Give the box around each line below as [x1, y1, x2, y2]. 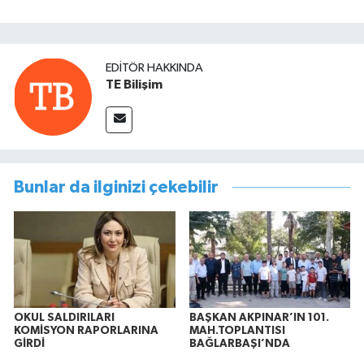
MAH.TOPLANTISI [188, 324, 285, 336]
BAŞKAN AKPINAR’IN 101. [188, 311, 329, 323]
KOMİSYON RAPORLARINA [14, 324, 158, 336]
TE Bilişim [106, 78, 162, 92]
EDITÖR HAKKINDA [106, 62, 203, 75]
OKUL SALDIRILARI [14, 311, 115, 323]
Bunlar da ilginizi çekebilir [14, 178, 219, 196]
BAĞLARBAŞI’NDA [188, 337, 290, 349]
